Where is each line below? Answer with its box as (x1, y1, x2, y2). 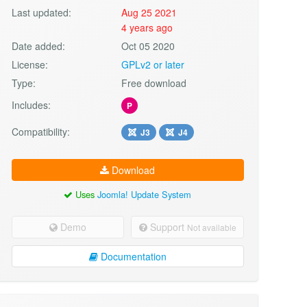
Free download (121, 75, 187, 90)
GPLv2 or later (121, 57, 185, 71)
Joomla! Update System (97, 187, 192, 201)
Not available (186, 221, 236, 233)
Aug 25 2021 (121, 5, 177, 19)
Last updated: (11, 5, 71, 19)
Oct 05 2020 (121, 38, 175, 53)
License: (11, 57, 48, 71)
